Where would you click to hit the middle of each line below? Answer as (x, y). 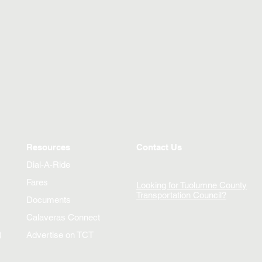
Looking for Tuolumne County (192, 185)
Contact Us (159, 147)
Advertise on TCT (60, 235)
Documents (49, 200)
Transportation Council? (181, 195)
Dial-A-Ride (48, 165)
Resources (48, 147)
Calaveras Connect (63, 217)
